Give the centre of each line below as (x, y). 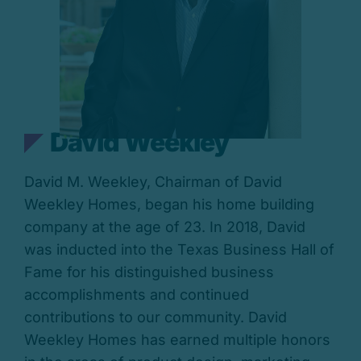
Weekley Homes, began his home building (169, 205)
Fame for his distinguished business (149, 272)
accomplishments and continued (136, 295)
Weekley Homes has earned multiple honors (177, 340)
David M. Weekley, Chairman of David (153, 182)
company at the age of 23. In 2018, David (164, 227)
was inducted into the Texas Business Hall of (179, 250)
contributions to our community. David (155, 317)
